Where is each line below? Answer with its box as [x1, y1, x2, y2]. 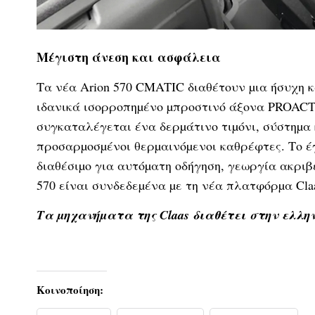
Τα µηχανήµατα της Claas [37, 206, 193, 224]
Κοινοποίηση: [37, 281, 103, 297]
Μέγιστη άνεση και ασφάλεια [37, 47, 225, 66]
